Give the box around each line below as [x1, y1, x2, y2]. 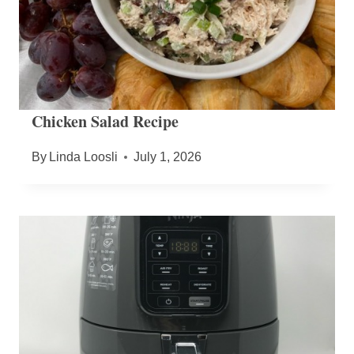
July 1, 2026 [134, 150, 202, 164]
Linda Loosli [49, 150, 119, 164]
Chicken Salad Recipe [32, 110, 179, 134]
